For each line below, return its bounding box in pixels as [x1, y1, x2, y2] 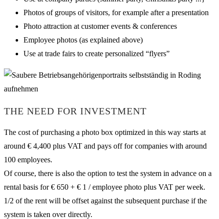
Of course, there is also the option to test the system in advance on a [4, 169, 212, 178]
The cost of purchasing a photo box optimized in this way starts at [4, 128, 206, 137]
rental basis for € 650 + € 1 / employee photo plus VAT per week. [4, 183, 205, 192]
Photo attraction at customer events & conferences [23, 22, 177, 31]
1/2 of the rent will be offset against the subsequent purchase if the [4, 197, 207, 205]
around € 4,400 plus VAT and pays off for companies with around [4, 142, 207, 151]
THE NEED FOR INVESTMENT [4, 105, 147, 116]
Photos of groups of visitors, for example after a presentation [23, 8, 209, 17]
